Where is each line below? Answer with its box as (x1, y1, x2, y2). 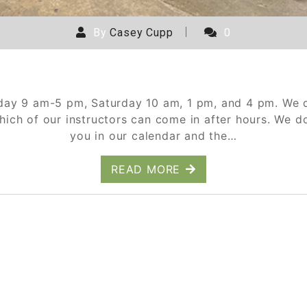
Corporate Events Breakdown (60, 68, 247, 82)
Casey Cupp (110, 26, 173, 40)
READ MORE (110, 162, 181, 177)
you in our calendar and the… (70, 129, 237, 143)
